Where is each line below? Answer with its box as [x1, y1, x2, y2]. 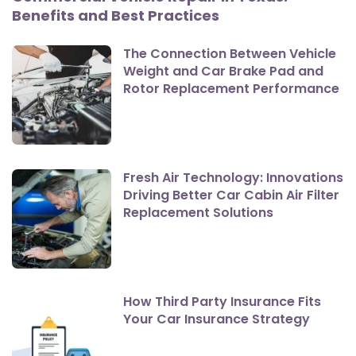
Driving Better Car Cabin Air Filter [123, 186, 339, 205]
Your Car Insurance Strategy [123, 310, 310, 329]
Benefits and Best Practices [12, 6, 219, 26]
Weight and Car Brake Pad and [123, 62, 323, 81]
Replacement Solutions [123, 203, 273, 222]
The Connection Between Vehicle [123, 44, 336, 64]
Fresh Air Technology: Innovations [123, 168, 343, 188]
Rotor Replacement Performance [123, 79, 339, 99]
